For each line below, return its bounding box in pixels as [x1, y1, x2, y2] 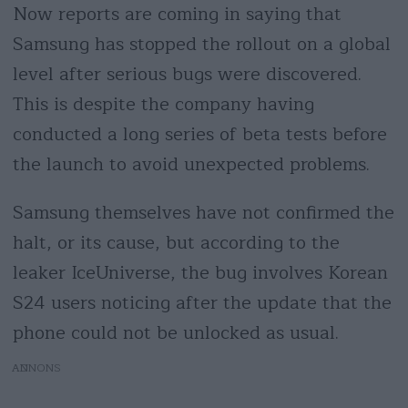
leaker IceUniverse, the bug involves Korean [12, 257, 388, 288]
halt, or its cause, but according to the [12, 227, 340, 258]
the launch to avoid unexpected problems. [12, 148, 381, 179]
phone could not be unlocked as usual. [12, 317, 344, 348]
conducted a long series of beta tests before [12, 118, 387, 149]
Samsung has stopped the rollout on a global [12, 28, 391, 59]
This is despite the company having [12, 88, 314, 119]
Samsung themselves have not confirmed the [12, 197, 394, 228]
